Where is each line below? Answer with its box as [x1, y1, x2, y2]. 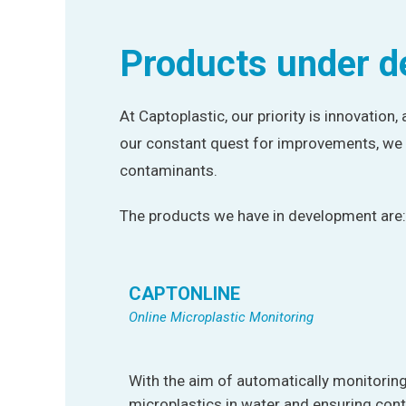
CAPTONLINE [129, 282, 240, 304]
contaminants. [120, 161, 217, 180]
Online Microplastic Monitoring [129, 308, 317, 325]
